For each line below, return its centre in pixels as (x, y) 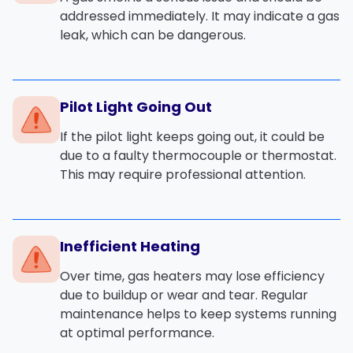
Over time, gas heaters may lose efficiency (192, 276)
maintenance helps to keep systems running (198, 314)
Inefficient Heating (130, 246)
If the (78, 136)
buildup (125, 295)
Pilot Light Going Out (136, 106)
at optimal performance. (137, 333)
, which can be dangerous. (166, 35)
